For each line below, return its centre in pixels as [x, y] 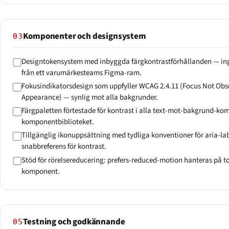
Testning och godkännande [74, 222]
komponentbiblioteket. [58, 122]
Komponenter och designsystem [84, 36]
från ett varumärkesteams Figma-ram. [81, 73]
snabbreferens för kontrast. [64, 147]
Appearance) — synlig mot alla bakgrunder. [89, 97]
